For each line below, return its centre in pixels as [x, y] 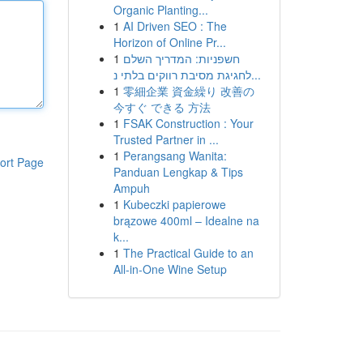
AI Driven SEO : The [175, 26]
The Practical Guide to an [188, 253]
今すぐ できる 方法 [162, 107]
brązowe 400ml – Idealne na [186, 220]
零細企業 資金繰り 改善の [188, 91]
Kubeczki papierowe [174, 204]
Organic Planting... [160, 10]
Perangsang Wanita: [175, 156]
